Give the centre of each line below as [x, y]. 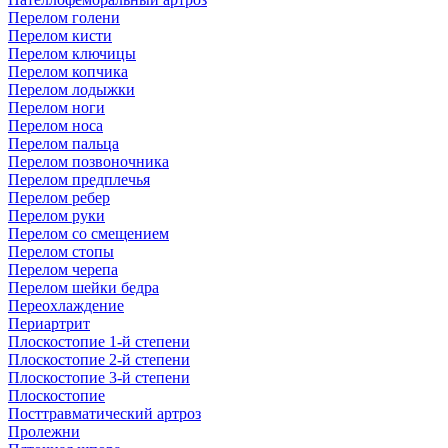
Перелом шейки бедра [83, 287]
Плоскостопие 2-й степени [99, 359]
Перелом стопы [61, 251]
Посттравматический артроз [104, 413]
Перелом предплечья [79, 179]
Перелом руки [56, 215]
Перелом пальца [63, 143]
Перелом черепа [63, 269]
